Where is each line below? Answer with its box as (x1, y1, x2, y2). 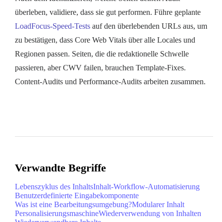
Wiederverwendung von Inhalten (99, 209, 201, 218)
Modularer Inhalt (132, 200, 184, 209)
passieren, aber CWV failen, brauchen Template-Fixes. (15, 63, 186, 72)
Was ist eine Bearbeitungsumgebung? (15, 200, 132, 209)
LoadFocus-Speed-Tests (15, 21, 90, 30)
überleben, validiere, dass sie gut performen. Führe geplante (15, 7, 201, 16)
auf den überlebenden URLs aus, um (90, 21, 207, 30)
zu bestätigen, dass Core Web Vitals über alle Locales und (15, 35, 195, 44)
